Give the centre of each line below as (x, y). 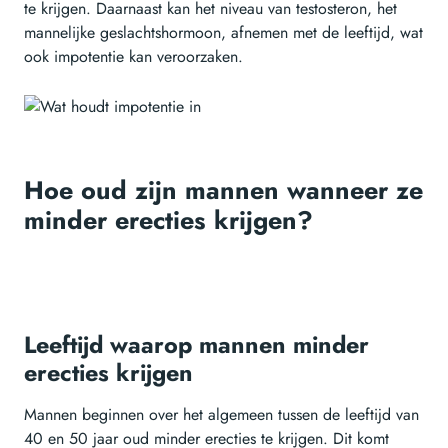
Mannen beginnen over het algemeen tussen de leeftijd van (221, 414)
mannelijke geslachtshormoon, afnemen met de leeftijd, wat (223, 33)
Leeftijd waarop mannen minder (196, 344)
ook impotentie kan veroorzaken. (133, 57)
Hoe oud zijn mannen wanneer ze (223, 189)
